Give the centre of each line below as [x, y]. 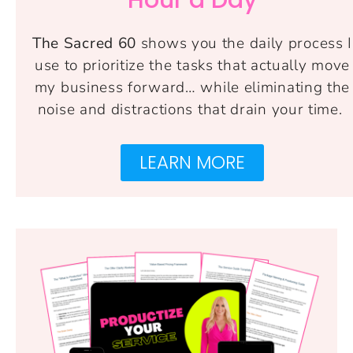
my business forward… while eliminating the [192, 87]
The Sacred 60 [84, 43]
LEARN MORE [192, 162]
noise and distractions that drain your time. [192, 109]
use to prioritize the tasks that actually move [192, 65]
